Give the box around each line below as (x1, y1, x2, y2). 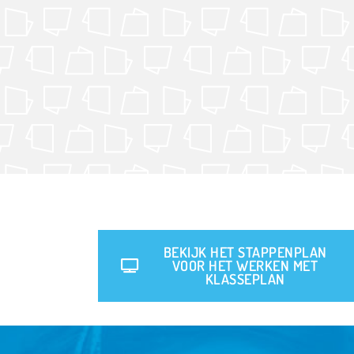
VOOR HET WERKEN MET (171, 256, 318, 274)
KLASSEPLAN (205, 269, 285, 288)
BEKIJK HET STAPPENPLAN (163, 243, 327, 261)
